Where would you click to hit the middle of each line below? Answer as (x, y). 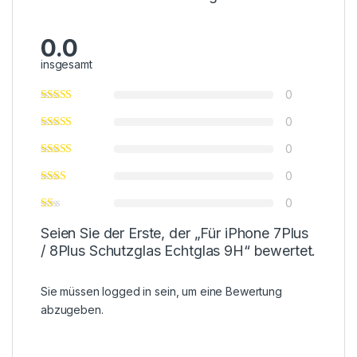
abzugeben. (72, 310)
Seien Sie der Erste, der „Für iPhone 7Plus (175, 233)
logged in (127, 292)
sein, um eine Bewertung (217, 292)
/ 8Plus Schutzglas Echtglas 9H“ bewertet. (178, 251)
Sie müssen (72, 292)
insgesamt (67, 65)
